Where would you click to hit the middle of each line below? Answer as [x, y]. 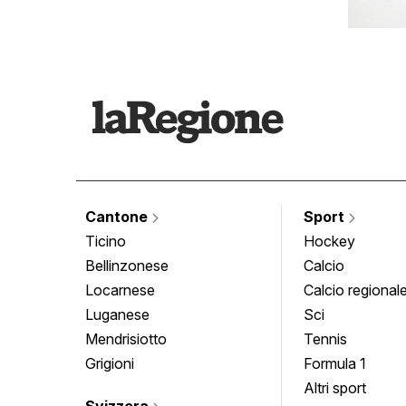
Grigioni [110, 363]
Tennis [326, 338]
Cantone [118, 216]
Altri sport [335, 387]
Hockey [330, 241]
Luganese [117, 314]
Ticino [106, 241]
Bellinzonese [127, 265]
